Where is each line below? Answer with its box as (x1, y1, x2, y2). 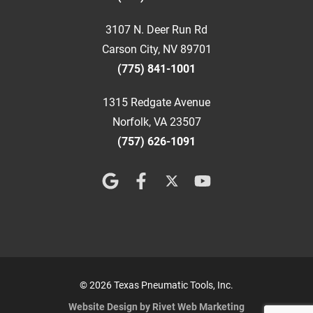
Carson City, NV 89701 (101, 43, 212, 57)
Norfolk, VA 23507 (112, 115, 201, 129)
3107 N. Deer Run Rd (105, 23, 208, 37)
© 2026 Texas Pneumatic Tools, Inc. (80, 279, 233, 291)
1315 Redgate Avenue (103, 96, 210, 110)
